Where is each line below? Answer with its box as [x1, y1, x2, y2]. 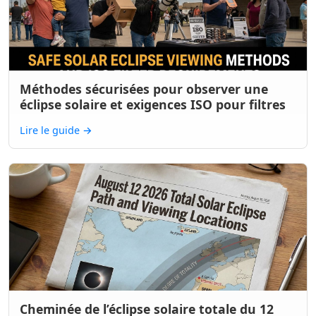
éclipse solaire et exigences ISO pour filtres [20, 96, 286, 113]
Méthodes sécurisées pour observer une [20, 80, 268, 97]
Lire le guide [20, 123, 83, 137]
